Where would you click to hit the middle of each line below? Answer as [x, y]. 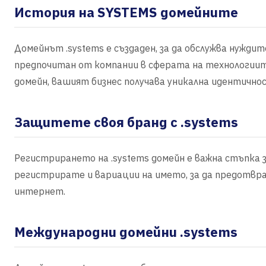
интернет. [40, 191]
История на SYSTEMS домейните [126, 12]
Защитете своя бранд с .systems [126, 122]
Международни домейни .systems [126, 232]
